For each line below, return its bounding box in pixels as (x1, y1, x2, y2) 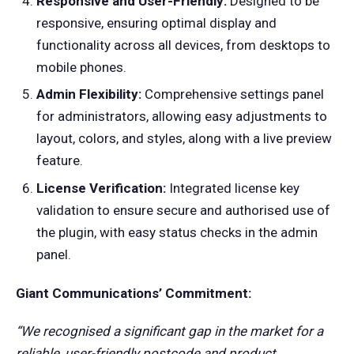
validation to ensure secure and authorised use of (36, 202, 330, 219)
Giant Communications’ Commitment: (16, 284, 251, 301)
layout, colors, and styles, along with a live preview (36, 130, 332, 147)
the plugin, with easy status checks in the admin (36, 224, 318, 241)
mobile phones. (36, 58, 126, 75)
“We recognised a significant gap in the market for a (16, 323, 323, 340)
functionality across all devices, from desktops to (36, 36, 330, 53)
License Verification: (36, 180, 166, 197)
